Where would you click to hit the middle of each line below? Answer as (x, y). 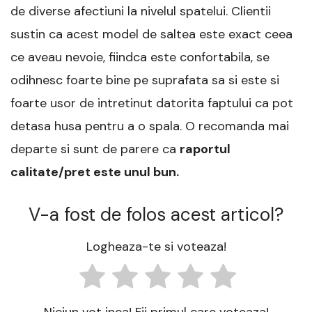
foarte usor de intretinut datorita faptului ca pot (152, 103)
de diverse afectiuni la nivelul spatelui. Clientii (141, 11)
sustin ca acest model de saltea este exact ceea (151, 34)
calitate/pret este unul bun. (95, 172)
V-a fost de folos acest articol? (156, 214)
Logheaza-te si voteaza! (156, 247)
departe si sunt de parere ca (95, 149)
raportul (205, 149)
